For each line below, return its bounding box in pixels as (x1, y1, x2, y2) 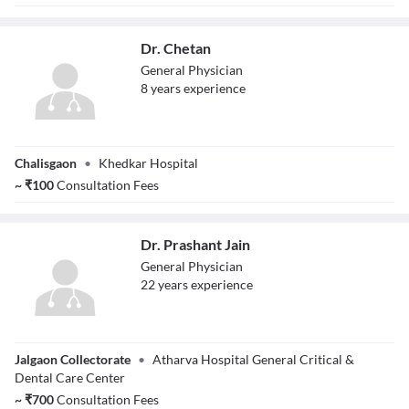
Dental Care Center (15, 370, 125, 385)
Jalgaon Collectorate (15, 351, 131, 367)
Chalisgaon (15, 155, 77, 171)
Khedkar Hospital (99, 155, 198, 171)
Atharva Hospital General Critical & (152, 351, 354, 367)
